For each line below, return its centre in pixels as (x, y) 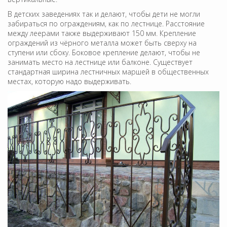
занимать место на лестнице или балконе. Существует (100, 62)
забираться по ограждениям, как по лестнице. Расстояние (106, 23)
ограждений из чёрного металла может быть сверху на (102, 43)
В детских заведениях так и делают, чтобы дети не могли (104, 14)
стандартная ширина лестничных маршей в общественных (108, 71)
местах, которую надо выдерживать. (69, 81)
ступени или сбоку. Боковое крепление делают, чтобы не (104, 52)
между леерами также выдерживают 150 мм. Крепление (102, 33)
